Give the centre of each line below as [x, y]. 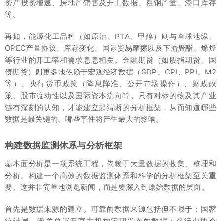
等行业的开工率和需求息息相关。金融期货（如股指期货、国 [110, 60]
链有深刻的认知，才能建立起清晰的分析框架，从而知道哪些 [110, 108]
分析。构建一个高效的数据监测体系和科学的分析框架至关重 [110, 176]
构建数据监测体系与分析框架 [64, 146]
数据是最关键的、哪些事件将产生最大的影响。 [84, 119]
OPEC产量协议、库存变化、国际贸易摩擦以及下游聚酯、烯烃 [110, 48]
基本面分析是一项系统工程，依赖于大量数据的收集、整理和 [110, 164]
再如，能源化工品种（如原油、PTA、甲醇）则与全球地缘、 [110, 37]
